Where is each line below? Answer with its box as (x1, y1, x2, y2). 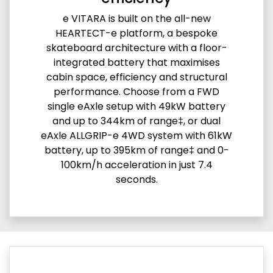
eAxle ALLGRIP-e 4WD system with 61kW (41, 128, 232, 143)
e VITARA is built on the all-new (62, 11, 211, 26)
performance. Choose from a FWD (54, 84, 219, 99)
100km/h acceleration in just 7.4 (60, 157, 213, 172)
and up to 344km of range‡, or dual (52, 113, 221, 128)
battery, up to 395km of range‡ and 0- (44, 143, 229, 157)
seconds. (115, 172, 158, 186)
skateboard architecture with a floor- (46, 40, 227, 55)
